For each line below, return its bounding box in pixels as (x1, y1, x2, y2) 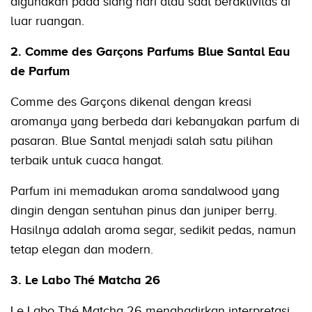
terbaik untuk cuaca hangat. (10, 153, 164, 168)
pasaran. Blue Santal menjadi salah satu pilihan (10, 134, 273, 148)
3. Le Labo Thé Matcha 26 (10, 273, 160, 288)
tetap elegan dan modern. (10, 242, 153, 257)
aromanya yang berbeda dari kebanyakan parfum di (10, 114, 299, 129)
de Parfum (10, 64, 70, 79)
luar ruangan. (10, 14, 84, 29)
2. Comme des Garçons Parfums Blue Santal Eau (10, 45, 290, 59)
